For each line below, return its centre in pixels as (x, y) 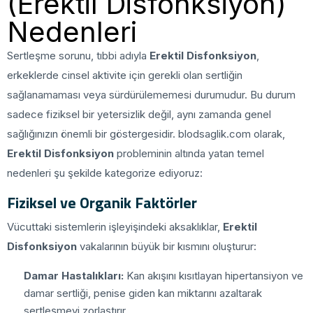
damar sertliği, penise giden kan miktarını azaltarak (143, 293)
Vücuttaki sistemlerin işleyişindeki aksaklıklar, (115, 226)
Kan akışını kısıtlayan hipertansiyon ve (213, 275)
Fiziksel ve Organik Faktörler (102, 202)
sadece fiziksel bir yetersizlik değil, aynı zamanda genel (139, 114)
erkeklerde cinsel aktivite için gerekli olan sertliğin (125, 75)
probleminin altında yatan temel (189, 153)
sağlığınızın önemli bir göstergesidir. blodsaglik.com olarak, (146, 133)
